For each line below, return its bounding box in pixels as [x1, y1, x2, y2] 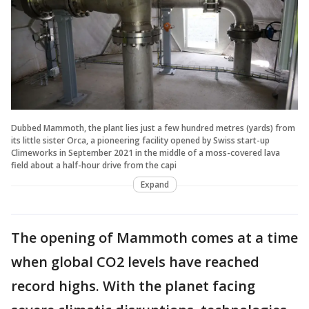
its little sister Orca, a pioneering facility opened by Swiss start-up [11, 134, 270, 147]
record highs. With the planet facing [11, 277, 255, 296]
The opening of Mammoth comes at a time [11, 228, 298, 248]
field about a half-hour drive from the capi [11, 159, 177, 172]
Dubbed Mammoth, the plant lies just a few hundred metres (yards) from [11, 122, 295, 134]
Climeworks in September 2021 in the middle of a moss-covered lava [11, 147, 280, 159]
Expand [140, 179, 169, 191]
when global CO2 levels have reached [11, 252, 259, 272]
